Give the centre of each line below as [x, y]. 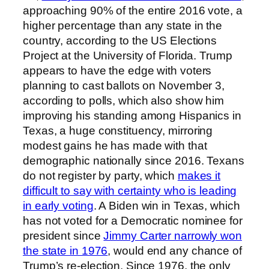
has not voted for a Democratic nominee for [133, 220]
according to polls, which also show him [124, 100]
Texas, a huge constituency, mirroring [118, 130]
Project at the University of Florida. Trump [128, 55]
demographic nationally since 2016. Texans [134, 160]
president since [63, 235]
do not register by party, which [100, 175]
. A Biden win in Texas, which [167, 205]
